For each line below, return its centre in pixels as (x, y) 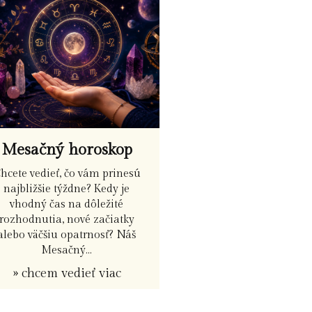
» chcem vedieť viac (67, 274)
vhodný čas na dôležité (67, 204)
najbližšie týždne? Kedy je (67, 189)
